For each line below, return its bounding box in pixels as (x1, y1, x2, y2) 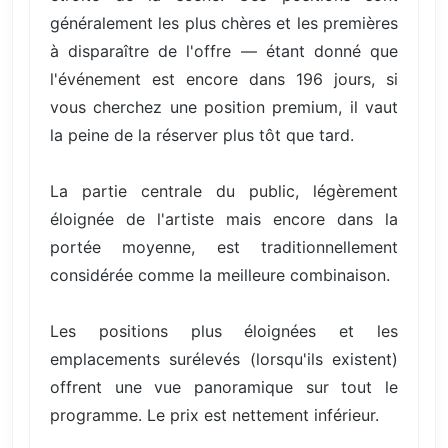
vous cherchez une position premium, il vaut (50, 96, 398, 117)
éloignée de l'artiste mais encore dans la (50, 208, 398, 229)
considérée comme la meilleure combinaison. (50, 264, 390, 285)
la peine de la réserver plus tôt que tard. (50, 124, 354, 145)
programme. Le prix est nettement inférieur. (50, 404, 379, 425)
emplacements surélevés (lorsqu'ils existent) (50, 348, 398, 369)
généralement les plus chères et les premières (50, 12, 398, 33)
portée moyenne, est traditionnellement (50, 236, 398, 257)
